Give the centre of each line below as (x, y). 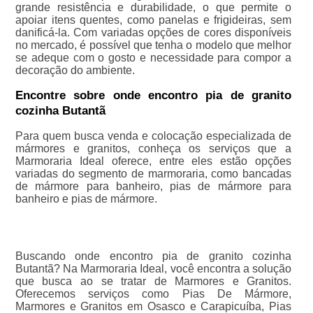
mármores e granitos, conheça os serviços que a (153, 149)
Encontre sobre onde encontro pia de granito (153, 96)
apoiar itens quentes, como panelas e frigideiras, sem (153, 20)
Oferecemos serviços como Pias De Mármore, (153, 294)
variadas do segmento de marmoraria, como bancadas (153, 174)
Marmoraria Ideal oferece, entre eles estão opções (153, 161)
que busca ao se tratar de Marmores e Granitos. (153, 282)
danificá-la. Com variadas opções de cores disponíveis (153, 33)
